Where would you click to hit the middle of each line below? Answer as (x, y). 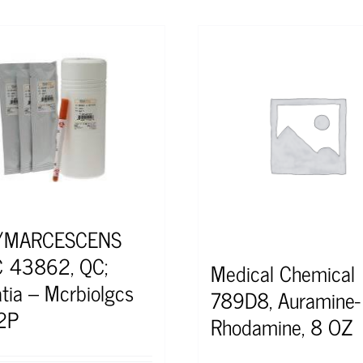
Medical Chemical (283, 272)
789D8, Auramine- (286, 299)
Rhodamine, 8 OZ (282, 326)
